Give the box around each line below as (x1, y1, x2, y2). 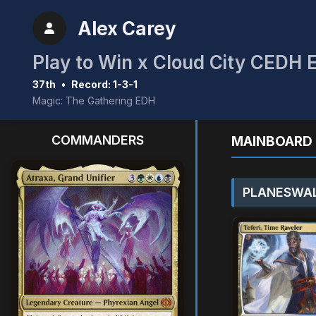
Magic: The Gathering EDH (32, 95, 155, 107)
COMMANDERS (51, 133, 144, 147)
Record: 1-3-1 (71, 78, 138, 90)
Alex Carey (78, 17, 176, 39)
